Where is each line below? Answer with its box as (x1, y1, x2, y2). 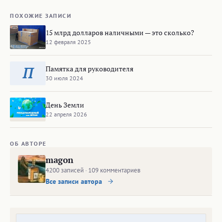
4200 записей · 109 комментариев (46, 166, 140, 174)
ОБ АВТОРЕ (10, 140, 47, 147)
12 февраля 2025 (46, 38, 91, 46)
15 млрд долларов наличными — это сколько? (46, 27, 194, 37)
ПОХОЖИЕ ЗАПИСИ (10, 12, 71, 19)
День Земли (46, 100, 84, 110)
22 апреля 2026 (46, 110, 87, 118)
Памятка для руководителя (46, 63, 133, 73)
